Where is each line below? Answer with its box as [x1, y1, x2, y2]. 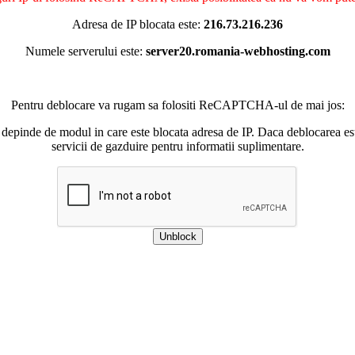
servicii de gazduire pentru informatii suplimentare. [51, 139, 304, 153]
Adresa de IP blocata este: [72, 17, 204, 31]
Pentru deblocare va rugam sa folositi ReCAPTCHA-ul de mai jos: [10, 98, 345, 112]
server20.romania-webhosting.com [145, 44, 330, 58]
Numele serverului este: [25, 44, 146, 58]
